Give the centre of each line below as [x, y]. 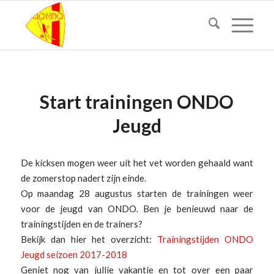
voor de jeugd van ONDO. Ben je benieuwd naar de [137, 208]
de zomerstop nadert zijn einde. [84, 178]
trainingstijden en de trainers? [81, 224]
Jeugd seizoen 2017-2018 [74, 254]
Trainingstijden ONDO [206, 239]
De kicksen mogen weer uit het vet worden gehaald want [137, 162]
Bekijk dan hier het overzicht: [89, 239]
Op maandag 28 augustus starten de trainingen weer [137, 193]
